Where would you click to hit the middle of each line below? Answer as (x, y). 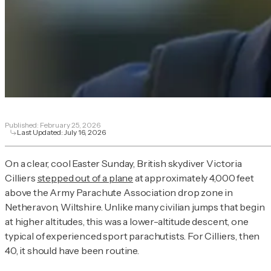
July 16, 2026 (85, 132)
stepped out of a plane (85, 178)
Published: (22, 125)
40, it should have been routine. (72, 251)
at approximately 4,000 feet (194, 178)
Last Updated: (41, 132)
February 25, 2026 (70, 125)
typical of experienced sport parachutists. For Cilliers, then (132, 236)
